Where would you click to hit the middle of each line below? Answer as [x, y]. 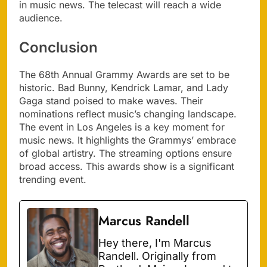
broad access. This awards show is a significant [127, 167]
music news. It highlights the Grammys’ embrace [128, 140]
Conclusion [58, 48]
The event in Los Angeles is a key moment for [122, 127]
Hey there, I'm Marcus [155, 243]
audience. [41, 18]
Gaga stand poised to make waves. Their [111, 101]
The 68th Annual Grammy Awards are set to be [124, 75]
